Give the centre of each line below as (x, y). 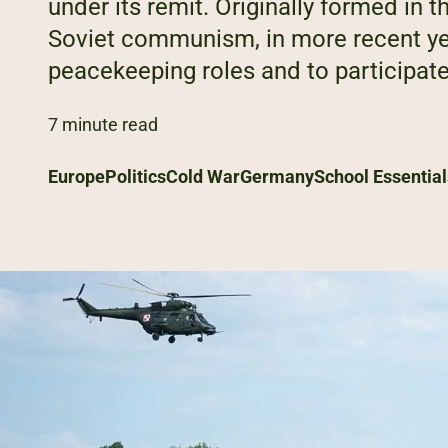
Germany (277, 176)
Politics (135, 176)
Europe (76, 176)
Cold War (203, 176)
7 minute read (103, 124)
